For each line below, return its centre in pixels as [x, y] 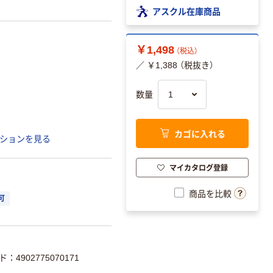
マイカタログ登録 [198, 167]
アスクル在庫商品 [186, 11]
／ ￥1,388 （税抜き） [175, 66]
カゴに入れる [200, 133]
